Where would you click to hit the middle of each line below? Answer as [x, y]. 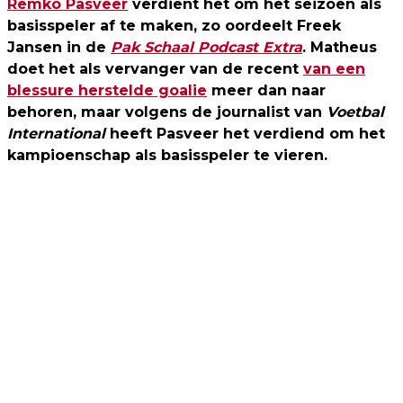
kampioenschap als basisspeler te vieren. [167, 155]
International [56, 133]
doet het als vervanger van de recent [155, 68]
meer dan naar [266, 90]
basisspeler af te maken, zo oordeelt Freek [174, 25]
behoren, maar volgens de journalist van [167, 112]
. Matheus [340, 47]
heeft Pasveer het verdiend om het [245, 133]
